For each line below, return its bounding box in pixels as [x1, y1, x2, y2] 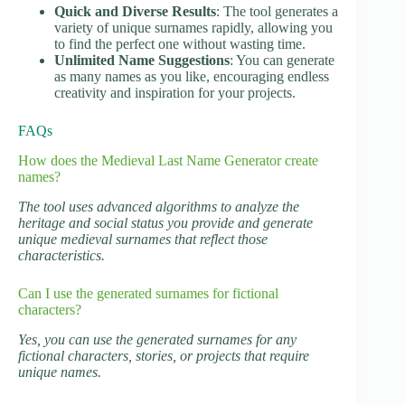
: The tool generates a [216, 4, 338, 20]
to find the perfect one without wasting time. [54, 36, 306, 52]
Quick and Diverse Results [54, 4, 216, 20]
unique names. [18, 363, 101, 380]
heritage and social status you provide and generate [18, 214, 313, 231]
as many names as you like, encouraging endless [54, 69, 329, 85]
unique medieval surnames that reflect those [18, 231, 268, 247]
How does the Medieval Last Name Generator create [18, 152, 318, 168]
